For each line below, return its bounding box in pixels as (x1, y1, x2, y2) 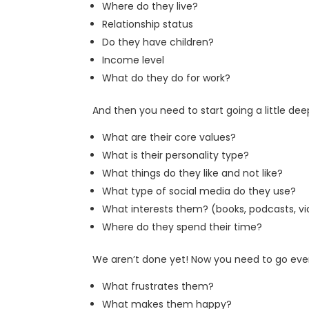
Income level (102, 52, 165, 67)
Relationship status (102, 17, 194, 31)
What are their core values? (102, 130, 237, 144)
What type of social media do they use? (102, 183, 297, 198)
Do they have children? (102, 34, 215, 49)
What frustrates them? (102, 279, 215, 293)
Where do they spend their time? (102, 219, 263, 234)
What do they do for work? (102, 70, 231, 85)
